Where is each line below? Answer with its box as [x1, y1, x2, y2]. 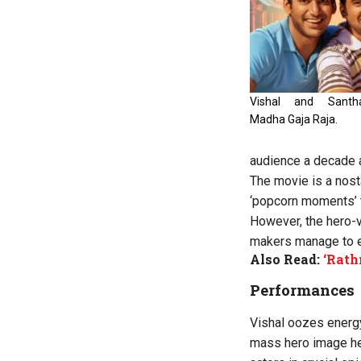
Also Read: [250, 250, 323, 268]
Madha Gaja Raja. [250, 113, 338, 127]
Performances [250, 279, 355, 300]
